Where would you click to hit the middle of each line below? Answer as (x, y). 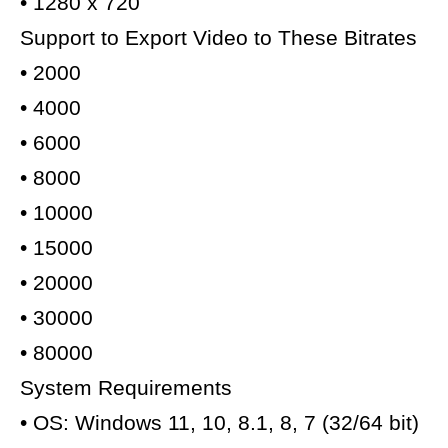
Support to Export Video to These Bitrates (218, 38)
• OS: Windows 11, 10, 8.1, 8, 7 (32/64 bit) (219, 423)
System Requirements (126, 388)
